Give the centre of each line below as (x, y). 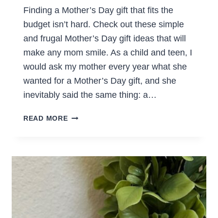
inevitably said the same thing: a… (90, 95)
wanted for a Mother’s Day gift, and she (100, 81)
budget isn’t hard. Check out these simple (104, 25)
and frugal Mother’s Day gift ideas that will (105, 39)
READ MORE (46, 118)
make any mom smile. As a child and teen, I (108, 53)
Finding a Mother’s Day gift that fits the (98, 10)
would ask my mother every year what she (105, 67)
